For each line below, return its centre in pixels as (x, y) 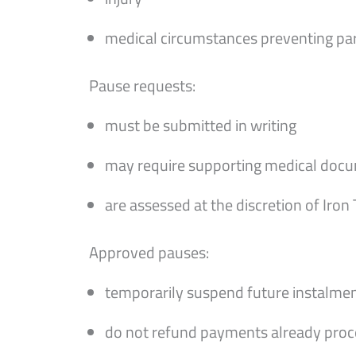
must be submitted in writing (201, 125)
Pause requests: (142, 85)
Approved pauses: (149, 252)
